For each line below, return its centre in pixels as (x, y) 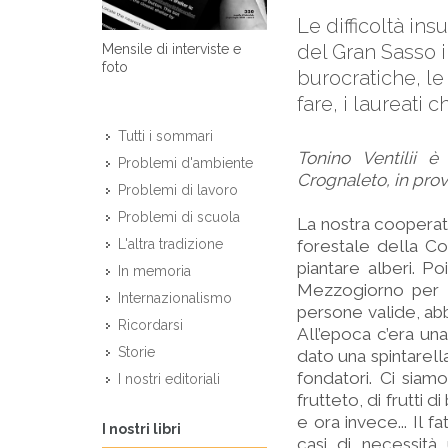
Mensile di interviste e (171, 49)
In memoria (154, 271)
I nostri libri (141, 428)
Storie (136, 352)
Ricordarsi (150, 325)
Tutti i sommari (165, 136)
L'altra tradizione (170, 244)
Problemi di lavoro (178, 190)
